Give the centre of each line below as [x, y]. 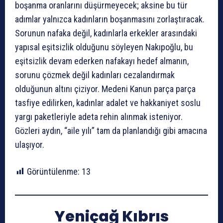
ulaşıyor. [30, 145]
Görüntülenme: [53, 172]
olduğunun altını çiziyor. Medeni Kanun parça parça [105, 89]
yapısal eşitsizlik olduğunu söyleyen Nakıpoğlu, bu [104, 47]
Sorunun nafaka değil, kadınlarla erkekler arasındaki [106, 33]
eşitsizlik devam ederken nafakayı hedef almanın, [102, 61]
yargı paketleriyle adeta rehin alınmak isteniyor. [99, 117]
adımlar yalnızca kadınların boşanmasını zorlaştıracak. [110, 19]
